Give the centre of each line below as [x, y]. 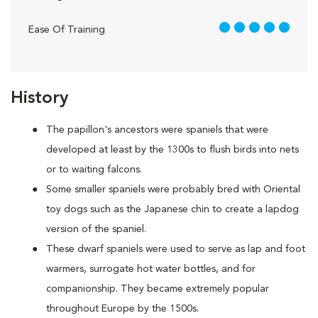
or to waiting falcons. [94, 170]
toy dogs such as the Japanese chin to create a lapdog [172, 209]
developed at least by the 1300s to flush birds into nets [172, 150]
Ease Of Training [67, 30]
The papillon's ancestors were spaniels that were [157, 130]
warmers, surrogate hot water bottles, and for [151, 269]
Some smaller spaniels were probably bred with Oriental [173, 190]
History [39, 99]
